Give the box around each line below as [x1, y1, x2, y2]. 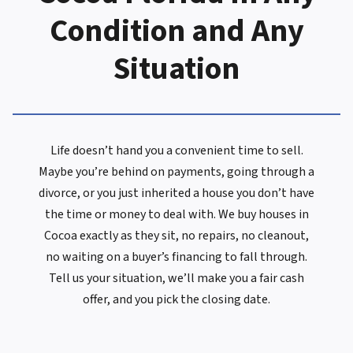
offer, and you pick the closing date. [83, 291, 270, 309]
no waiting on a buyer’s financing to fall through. [46, 248, 307, 266]
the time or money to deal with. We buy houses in [44, 206, 309, 224]
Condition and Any [49, 9, 304, 54]
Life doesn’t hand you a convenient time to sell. [50, 142, 303, 160]
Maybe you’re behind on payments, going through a [39, 163, 314, 181]
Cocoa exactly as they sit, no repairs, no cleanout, [44, 227, 309, 245]
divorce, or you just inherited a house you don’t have [39, 184, 314, 203]
